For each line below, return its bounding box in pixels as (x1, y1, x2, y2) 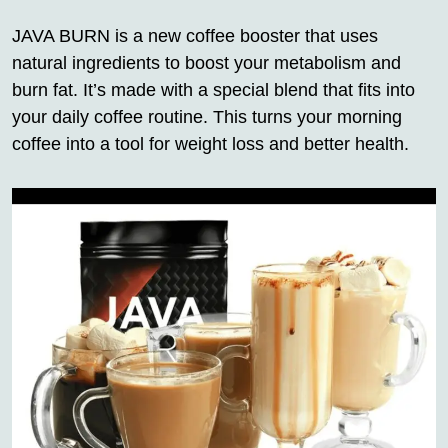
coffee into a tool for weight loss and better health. (12, 133, 409, 154)
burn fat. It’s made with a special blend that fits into (12, 79, 415, 100)
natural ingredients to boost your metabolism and (12, 52, 401, 73)
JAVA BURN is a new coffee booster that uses (12, 25, 378, 46)
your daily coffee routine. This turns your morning (12, 106, 402, 127)
